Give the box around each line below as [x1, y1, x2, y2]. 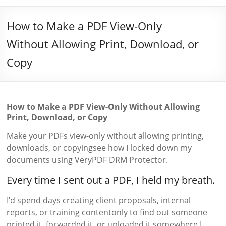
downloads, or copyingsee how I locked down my [7, 142, 192, 153]
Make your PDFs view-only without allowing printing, [7, 130, 204, 141]
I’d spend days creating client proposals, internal [7, 195, 191, 206]
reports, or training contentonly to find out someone [7, 207, 208, 218]
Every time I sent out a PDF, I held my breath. [7, 173, 215, 187]
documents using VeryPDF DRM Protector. [7, 154, 168, 165]
